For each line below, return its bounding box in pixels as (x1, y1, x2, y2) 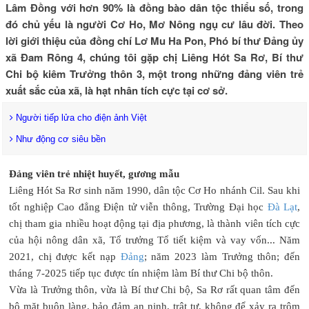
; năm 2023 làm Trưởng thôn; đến (143, 250, 301, 262)
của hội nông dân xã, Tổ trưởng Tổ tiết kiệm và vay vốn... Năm (9, 234, 300, 246)
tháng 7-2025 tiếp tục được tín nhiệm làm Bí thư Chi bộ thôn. (9, 267, 273, 279)
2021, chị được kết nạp (9, 250, 121, 262)
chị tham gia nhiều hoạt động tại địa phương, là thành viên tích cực (9, 217, 300, 229)
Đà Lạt (267, 201, 297, 212)
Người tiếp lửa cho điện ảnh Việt (13, 112, 147, 123)
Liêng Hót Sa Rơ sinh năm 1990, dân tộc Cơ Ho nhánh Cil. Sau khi (9, 184, 300, 196)
